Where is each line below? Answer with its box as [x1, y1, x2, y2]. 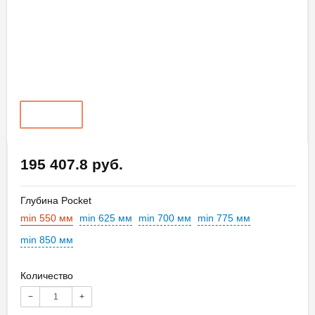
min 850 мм [20, 233, 73, 245]
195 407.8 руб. [20, 155, 123, 172]
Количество [20, 269, 73, 281]
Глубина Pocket [20, 194, 91, 206]
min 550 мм [20, 212, 73, 224]
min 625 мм [79, 212, 132, 224]
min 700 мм [139, 212, 191, 224]
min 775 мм [198, 212, 250, 224]
